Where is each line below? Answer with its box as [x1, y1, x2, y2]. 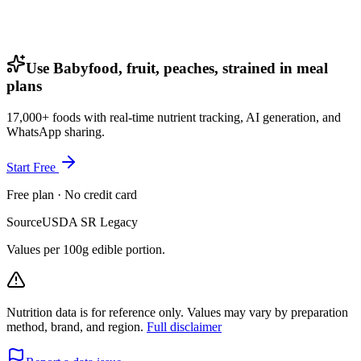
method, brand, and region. [6, 319, 147, 334]
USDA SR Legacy [42, 214, 138, 229]
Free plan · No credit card [6, 187, 137, 201]
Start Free [6, 160, 59, 174]
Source [6, 214, 42, 229]
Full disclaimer [147, 319, 222, 334]
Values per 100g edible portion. [6, 242, 165, 256]
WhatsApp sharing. [6, 124, 105, 139]
